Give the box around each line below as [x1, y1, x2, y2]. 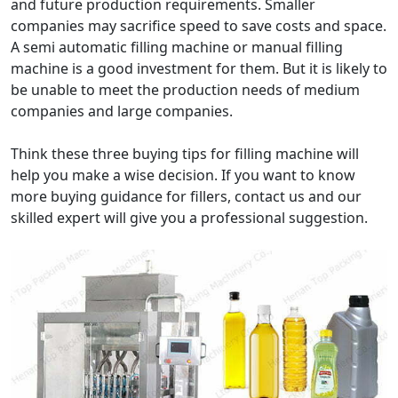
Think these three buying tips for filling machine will [11, 144, 359, 163]
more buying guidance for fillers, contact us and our [11, 187, 362, 206]
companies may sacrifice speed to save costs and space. [11, 16, 386, 36]
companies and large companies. [11, 101, 233, 121]
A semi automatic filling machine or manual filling [11, 37, 343, 57]
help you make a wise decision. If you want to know [11, 165, 355, 185]
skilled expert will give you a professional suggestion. [11, 208, 368, 227]
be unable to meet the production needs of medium [11, 80, 360, 99]
